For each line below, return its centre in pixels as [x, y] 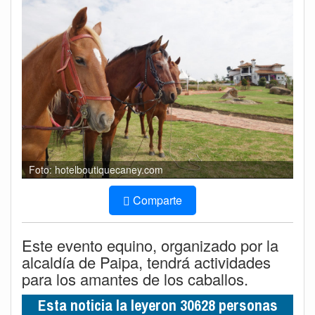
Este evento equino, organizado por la [150, 245]
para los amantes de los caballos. [135, 278]
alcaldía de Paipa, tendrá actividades [146, 262]
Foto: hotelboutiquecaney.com [96, 169]
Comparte [157, 200]
